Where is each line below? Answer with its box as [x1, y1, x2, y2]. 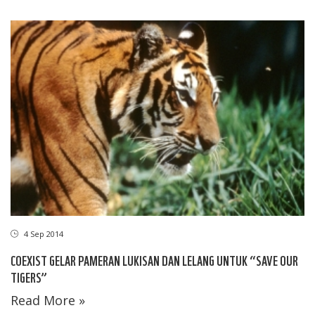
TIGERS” [11, 268, 47, 286]
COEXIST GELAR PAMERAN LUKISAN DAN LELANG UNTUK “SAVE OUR [11, 251, 298, 269]
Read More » [11, 292, 85, 309]
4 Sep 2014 [22, 229, 63, 240]
